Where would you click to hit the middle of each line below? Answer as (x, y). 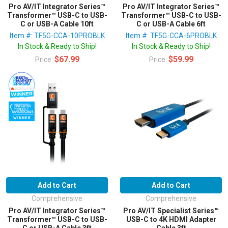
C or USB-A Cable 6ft (171, 24)
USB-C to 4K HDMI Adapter (171, 219)
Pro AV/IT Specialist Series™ (171, 210)
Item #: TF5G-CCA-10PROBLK (57, 35)
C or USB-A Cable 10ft (57, 24)
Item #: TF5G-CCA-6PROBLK (171, 35)
